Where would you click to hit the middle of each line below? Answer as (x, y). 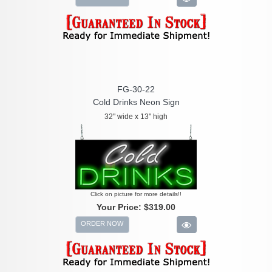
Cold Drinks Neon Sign (136, 102)
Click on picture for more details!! (136, 194)
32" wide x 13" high (136, 117)
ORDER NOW (102, 224)
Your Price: (120, 207)
